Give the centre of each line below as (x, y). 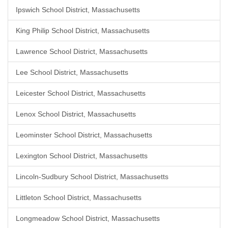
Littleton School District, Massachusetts (79, 197)
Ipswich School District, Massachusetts (78, 10)
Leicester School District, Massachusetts (81, 93)
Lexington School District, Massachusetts (82, 156)
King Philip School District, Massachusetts (83, 31)
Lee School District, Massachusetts (72, 72)
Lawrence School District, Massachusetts (82, 51)
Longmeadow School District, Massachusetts (88, 218)
